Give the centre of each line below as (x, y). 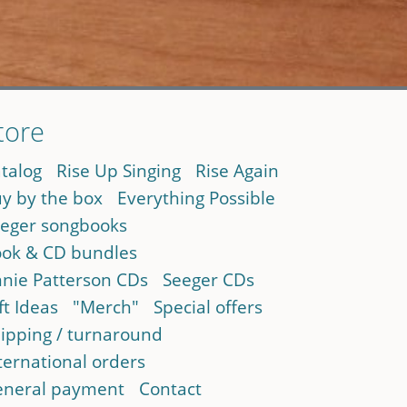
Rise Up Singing (118, 170)
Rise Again (237, 170)
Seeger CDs (208, 279)
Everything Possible (196, 197)
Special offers (208, 306)
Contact (170, 388)
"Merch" (105, 306)
